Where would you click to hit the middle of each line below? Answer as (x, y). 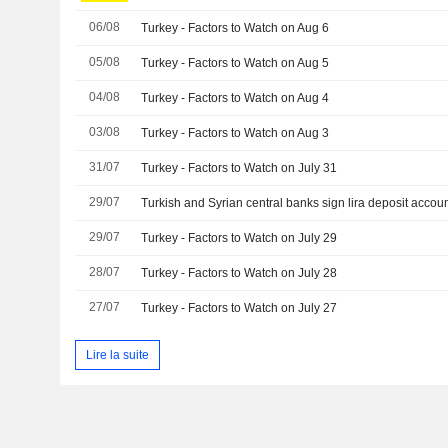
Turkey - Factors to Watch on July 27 (239, 308)
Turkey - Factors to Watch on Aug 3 (235, 133)
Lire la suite (117, 354)
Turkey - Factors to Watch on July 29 (239, 238)
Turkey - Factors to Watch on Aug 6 (235, 28)
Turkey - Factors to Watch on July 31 (239, 168)
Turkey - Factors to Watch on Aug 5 (235, 63)
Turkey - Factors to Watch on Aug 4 (235, 98)
